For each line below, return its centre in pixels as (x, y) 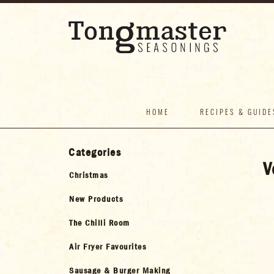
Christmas (89, 175)
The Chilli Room (100, 223)
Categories (95, 153)
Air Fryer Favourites (108, 247)
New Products (96, 199)
